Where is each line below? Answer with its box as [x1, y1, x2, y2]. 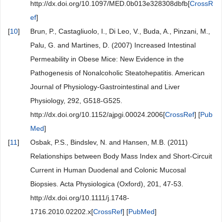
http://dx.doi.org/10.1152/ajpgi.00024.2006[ [30, 111, 165, 118]
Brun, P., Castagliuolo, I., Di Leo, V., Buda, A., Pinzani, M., [30, 27, 210, 35]
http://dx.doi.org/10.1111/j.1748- [30, 194, 129, 202]
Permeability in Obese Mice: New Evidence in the [30, 55, 184, 63]
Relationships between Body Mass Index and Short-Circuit [30, 152, 212, 160]
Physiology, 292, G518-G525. [30, 97, 122, 105]
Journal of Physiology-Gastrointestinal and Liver [30, 83, 180, 91]
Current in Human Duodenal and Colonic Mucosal [30, 166, 186, 174]
